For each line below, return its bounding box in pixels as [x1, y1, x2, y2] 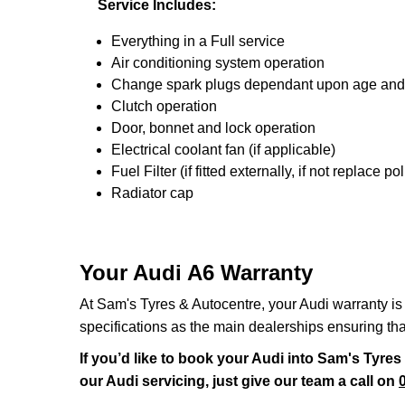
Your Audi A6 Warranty [80, 260, 313, 285]
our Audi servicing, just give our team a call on [80, 373, 399, 389]
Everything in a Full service [111, 33, 285, 49]
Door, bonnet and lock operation [111, 120, 316, 136]
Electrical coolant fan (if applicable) [111, 142, 335, 157]
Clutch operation [111, 99, 217, 114]
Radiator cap [111, 185, 193, 201]
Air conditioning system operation [111, 55, 325, 71]
